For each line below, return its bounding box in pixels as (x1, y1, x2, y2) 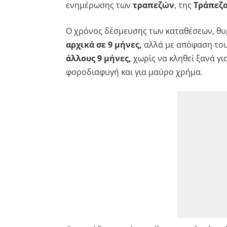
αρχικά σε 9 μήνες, (65, 39, 144, 50)
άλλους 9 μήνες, (65, 52, 131, 64)
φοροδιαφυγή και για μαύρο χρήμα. (65, 66, 203, 78)
